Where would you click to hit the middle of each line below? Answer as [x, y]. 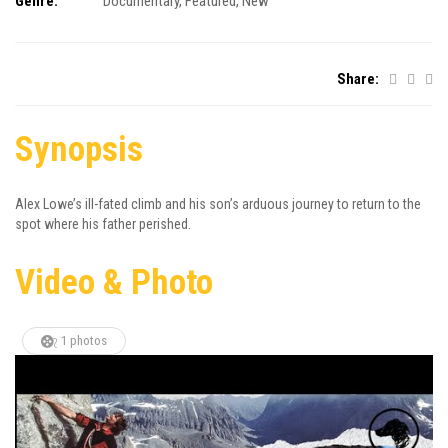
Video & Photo [114, 282]
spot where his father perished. [103, 224]
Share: [358, 79]
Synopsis [79, 149]
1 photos [84, 340]
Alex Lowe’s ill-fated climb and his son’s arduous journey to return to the [218, 204]
